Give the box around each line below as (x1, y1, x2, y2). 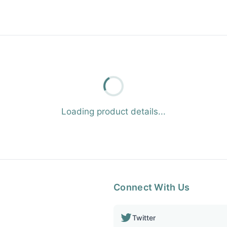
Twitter (132, 213, 156, 222)
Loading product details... (61, 106, 166, 117)
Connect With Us (113, 182, 190, 193)
